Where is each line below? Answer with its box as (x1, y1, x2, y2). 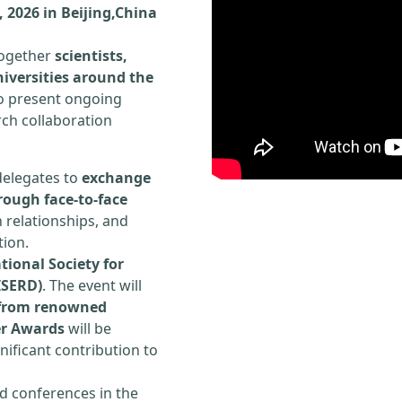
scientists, (55, 46, 127, 66)
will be (65, 319, 111, 338)
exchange (82, 168, 151, 188)
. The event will (42, 275, 142, 295)
